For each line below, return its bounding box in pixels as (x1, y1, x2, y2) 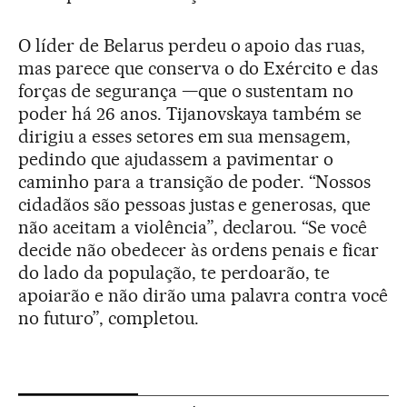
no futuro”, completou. (18, 306, 199, 329)
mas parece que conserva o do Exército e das (18, 56, 379, 79)
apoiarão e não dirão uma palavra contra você (18, 283, 389, 306)
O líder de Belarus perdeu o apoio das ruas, (18, 34, 366, 56)
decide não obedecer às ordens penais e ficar (18, 238, 380, 261)
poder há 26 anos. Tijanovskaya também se (18, 102, 362, 124)
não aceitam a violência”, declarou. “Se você (18, 215, 368, 238)
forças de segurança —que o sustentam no (18, 79, 354, 102)
